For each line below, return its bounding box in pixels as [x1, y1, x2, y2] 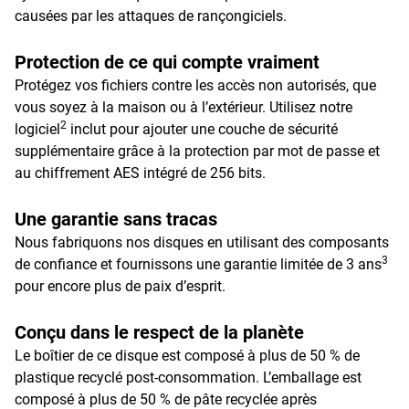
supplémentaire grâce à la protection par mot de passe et [15, 142, 380, 160]
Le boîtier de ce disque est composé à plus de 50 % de [15, 347, 360, 364]
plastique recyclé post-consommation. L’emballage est [15, 369, 362, 386]
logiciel [15, 121, 60, 138]
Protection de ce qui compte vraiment [15, 51, 320, 73]
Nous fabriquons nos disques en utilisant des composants [15, 234, 389, 251]
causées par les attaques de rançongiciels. [15, 7, 287, 25]
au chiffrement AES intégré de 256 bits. [15, 164, 266, 182]
